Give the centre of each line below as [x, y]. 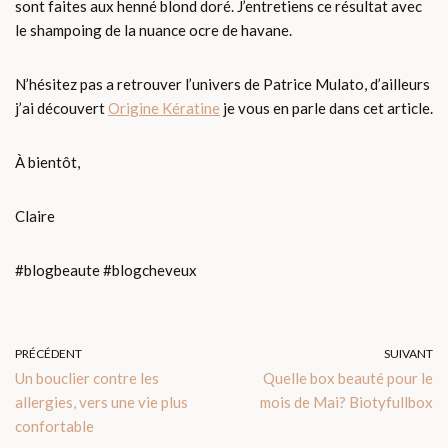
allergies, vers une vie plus [101, 402]
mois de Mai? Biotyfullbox [346, 402]
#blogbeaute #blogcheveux [106, 270]
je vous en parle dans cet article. [326, 108]
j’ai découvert [61, 108]
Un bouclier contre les [87, 378]
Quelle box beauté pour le [348, 378]
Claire [35, 216]
